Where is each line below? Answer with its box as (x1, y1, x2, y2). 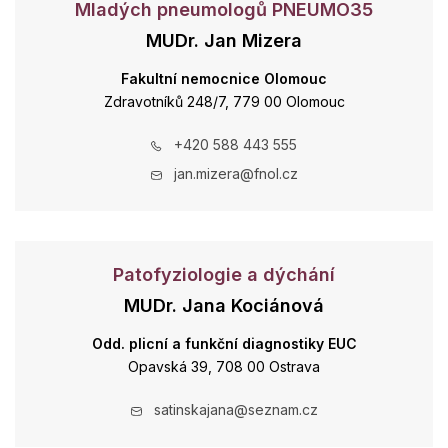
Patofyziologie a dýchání (113, 264, 335, 285)
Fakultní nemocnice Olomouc (121, 70, 327, 87)
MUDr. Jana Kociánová (124, 295, 324, 316)
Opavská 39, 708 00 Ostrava (128, 358, 320, 375)
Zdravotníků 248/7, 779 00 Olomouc (103, 93, 345, 110)
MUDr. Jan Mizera (146, 30, 302, 51)
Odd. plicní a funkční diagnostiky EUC (91, 335, 357, 352)
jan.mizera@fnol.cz (173, 165, 298, 182)
